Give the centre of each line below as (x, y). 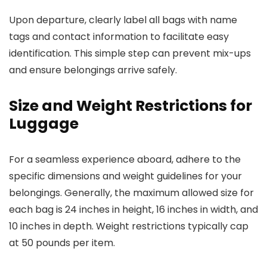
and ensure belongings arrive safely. (93, 70)
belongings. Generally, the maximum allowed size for (131, 193)
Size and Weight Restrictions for (131, 106)
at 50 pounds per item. (62, 243)
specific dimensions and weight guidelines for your (125, 176)
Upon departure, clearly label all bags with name (123, 20)
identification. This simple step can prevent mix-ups (130, 53)
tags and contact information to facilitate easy (119, 37)
